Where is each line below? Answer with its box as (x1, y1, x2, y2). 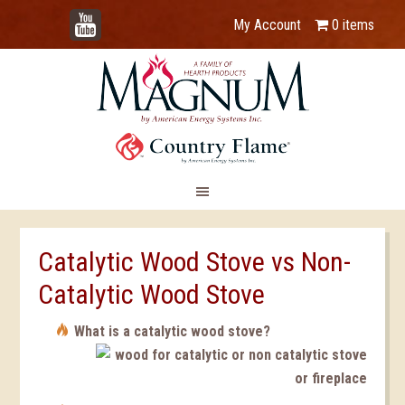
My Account (232, 16, 301, 33)
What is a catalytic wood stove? (74, 323, 271, 340)
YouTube (88, 7, 137, 24)
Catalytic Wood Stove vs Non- (38, 246, 352, 278)
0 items (331, 16, 374, 33)
